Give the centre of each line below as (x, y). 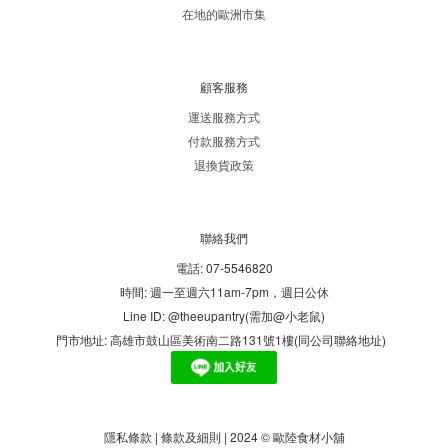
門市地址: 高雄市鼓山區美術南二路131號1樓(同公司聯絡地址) (224, 340)
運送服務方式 (224, 117)
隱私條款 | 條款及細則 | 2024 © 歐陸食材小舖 (224, 437)
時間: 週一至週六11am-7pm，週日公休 (224, 292)
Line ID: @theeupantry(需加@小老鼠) (224, 316)
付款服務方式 (224, 141)
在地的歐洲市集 (224, 14)
